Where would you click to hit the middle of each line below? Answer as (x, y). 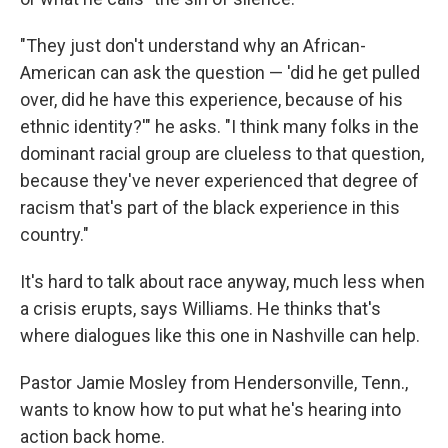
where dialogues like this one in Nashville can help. (220, 335)
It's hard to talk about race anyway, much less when (222, 281)
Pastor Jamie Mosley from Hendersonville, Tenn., (214, 382)
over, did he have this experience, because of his (211, 99)
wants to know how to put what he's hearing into (210, 409)
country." (54, 234)
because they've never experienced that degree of (219, 180)
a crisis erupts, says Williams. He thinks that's (200, 308)
